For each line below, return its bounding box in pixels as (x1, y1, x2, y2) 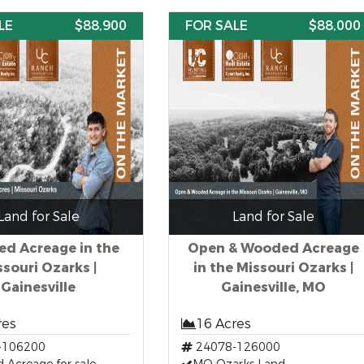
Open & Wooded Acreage (187, 240, 359, 257)
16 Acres (195, 315, 251, 332)
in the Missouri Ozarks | (193, 259, 353, 276)
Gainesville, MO (220, 279, 326, 296)
